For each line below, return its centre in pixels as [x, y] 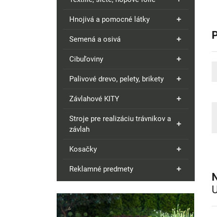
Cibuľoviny [86, 59]
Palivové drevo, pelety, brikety [116, 79]
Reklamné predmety [101, 169]
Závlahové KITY [94, 99]
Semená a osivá [95, 39]
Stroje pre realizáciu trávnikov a [120, 119]
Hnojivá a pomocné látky [109, 19]
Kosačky [83, 149]
